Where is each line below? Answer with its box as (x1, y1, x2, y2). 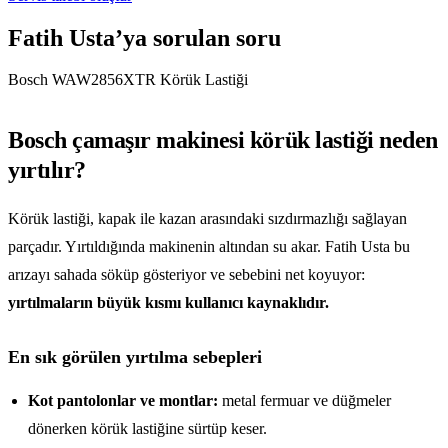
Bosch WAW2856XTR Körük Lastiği (8, 71, 248, 89)
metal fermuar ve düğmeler (218, 392, 391, 410)
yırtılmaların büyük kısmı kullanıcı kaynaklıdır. (8, 294, 329, 312)
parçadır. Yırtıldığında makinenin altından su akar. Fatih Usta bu (8, 238, 410, 256)
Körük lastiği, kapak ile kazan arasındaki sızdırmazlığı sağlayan (8, 210, 407, 228)
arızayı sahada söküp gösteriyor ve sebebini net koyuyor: (8, 266, 365, 284)
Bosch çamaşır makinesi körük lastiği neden (8, 127, 438, 154)
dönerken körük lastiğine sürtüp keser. (28, 420, 267, 438)
